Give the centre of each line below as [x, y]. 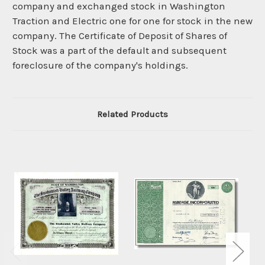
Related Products [132, 114]
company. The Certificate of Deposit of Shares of [120, 36]
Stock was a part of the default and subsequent [119, 51]
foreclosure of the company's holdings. [100, 66]
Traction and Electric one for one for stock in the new [132, 21]
